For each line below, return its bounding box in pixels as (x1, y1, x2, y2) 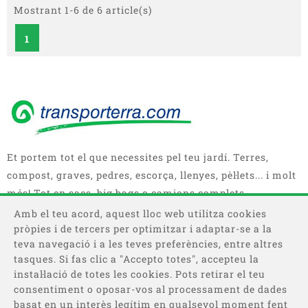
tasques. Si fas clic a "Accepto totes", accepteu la (14, 252, 259, 265)
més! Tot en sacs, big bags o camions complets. (7, 186, 247, 199)
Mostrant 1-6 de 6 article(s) (14, 3, 152, 16)
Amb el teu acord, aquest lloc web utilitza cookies (14, 207, 267, 220)
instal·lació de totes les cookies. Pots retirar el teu (14, 267, 265, 280)
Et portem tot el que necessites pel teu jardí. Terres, (7, 151, 269, 164)
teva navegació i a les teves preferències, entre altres (14, 237, 283, 250)
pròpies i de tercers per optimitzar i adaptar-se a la (14, 222, 272, 235)
